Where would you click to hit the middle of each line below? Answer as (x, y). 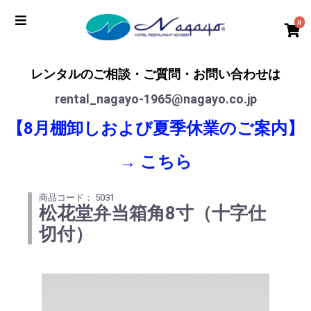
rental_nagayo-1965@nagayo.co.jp (155, 99)
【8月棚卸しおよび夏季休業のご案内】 (155, 129)
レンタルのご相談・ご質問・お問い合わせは (155, 74)
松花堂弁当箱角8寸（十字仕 (152, 213)
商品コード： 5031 (77, 198)
